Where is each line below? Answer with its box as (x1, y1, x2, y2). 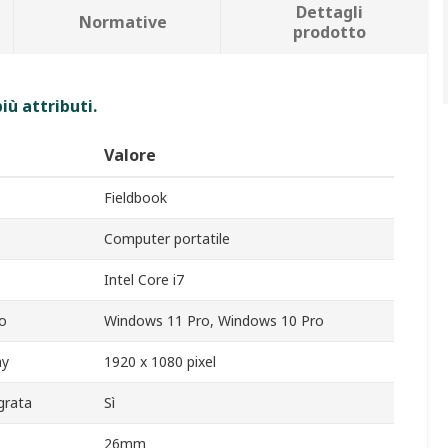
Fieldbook (104, 188, 167, 208)
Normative (78, 11, 167, 34)
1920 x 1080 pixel (104, 352, 216, 372)
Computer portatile (104, 229, 230, 249)
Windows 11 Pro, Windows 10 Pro (104, 311, 324, 331)
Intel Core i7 (104, 270, 184, 290)
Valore (104, 144, 156, 167)
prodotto (293, 21, 367, 44)
